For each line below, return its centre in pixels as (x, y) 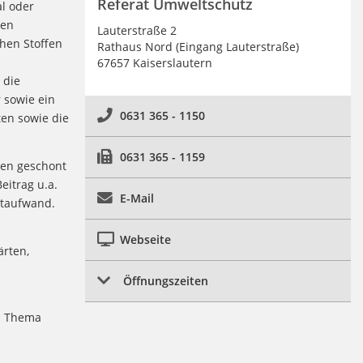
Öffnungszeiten (165, 280)
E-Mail (137, 198)
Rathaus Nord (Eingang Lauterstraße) (198, 46)
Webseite (145, 239)
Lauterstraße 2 (137, 30)
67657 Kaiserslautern (154, 62)
